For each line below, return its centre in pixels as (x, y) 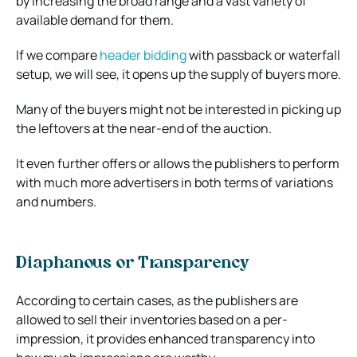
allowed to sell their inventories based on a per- (152, 319)
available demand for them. (95, 20)
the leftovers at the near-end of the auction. (144, 128)
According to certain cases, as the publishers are (157, 300)
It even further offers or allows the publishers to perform (178, 163)
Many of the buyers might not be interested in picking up (178, 109)
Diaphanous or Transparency (133, 263)
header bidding (143, 55)
